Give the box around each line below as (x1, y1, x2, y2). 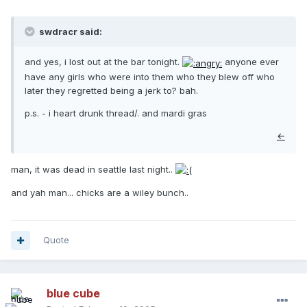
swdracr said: (37, 26, 102, 38)
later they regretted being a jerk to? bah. (25, 84, 198, 96)
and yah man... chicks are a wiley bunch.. (11, 187, 188, 199)
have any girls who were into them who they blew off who (25, 71, 275, 82)
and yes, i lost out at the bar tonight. (25, 56, 182, 68)
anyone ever (222, 56, 279, 68)
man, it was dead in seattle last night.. (11, 163, 175, 175)
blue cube (47, 286, 100, 301)
